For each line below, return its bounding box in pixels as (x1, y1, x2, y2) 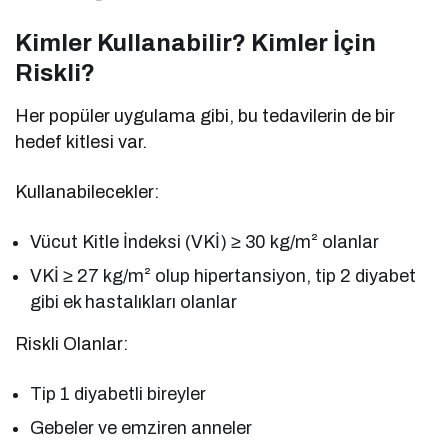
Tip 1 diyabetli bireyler (30, 384, 207, 405)
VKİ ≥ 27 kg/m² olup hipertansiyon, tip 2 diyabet (30, 266, 417, 287)
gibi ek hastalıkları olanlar (30, 292, 238, 313)
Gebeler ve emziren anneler (30, 418, 253, 439)
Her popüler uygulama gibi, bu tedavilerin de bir (15, 106, 396, 127)
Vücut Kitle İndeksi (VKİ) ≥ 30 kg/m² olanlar (30, 232, 380, 253)
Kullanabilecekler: (15, 182, 159, 203)
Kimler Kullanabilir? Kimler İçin (15, 30, 376, 57)
